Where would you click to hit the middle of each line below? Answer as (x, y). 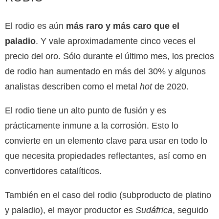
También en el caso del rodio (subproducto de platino (108, 195)
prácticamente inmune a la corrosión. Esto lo (92, 125)
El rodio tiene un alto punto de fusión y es (86, 110)
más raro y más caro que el (123, 26)
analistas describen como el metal (72, 86)
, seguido (190, 210)
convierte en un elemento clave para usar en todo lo (106, 141)
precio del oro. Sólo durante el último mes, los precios (109, 56)
